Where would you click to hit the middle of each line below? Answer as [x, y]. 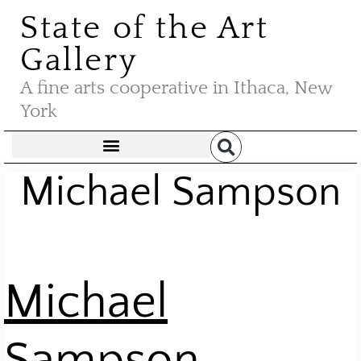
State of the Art [145, 28]
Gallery [79, 60]
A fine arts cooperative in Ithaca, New [176, 88]
